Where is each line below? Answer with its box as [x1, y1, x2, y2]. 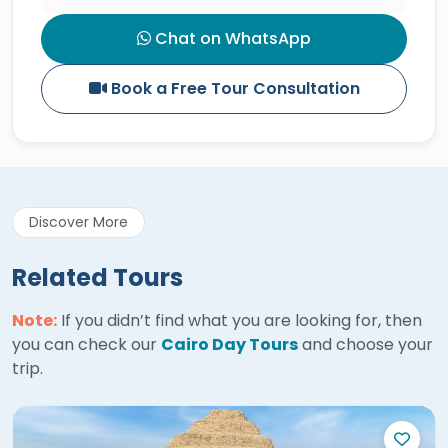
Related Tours [12, 260, 183, 294]
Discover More [29, 211, 128, 232]
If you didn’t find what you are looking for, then [57, 308, 422, 332]
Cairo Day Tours [161, 332, 298, 356]
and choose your [298, 332, 433, 356]
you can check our [12, 332, 161, 356]
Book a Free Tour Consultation [106, 76, 360, 100]
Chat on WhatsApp [151, 26, 311, 50]
